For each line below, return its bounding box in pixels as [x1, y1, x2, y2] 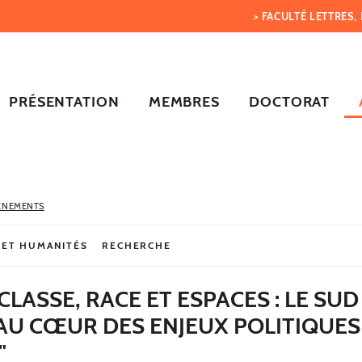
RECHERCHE [102, 238, 171, 251]
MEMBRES [148, 92, 221, 111]
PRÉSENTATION [8, 92, 120, 111]
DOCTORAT [249, 92, 330, 111]
